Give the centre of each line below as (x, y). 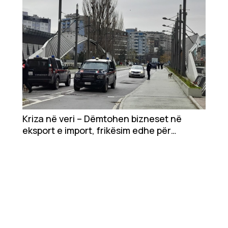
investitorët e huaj (62, 142)
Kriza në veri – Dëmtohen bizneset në (102, 119)
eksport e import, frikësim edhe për (97, 131)
